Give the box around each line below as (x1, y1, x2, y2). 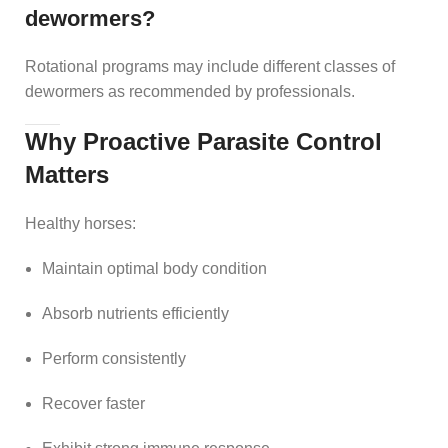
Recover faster (42, 394, 145, 412)
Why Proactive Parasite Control (25, 127, 382, 155)
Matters (25, 160, 109, 188)
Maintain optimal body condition (42, 259, 267, 277)
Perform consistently (42, 349, 186, 367)
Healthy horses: (25, 214, 136, 232)
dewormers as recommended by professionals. (25, 82, 355, 100)
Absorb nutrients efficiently (42, 304, 229, 322)
